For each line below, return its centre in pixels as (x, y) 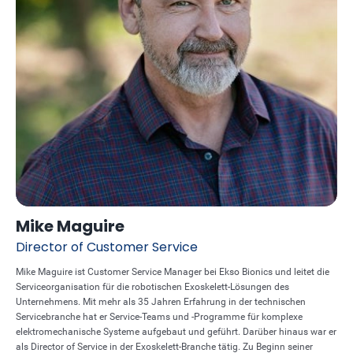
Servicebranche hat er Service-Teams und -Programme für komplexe (159, 317)
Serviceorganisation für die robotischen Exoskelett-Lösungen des (152, 287)
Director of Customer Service (107, 247)
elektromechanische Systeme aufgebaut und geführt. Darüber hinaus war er (176, 332)
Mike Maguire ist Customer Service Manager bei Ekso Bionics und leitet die (173, 272)
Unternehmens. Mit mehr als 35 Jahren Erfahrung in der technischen (161, 302)
